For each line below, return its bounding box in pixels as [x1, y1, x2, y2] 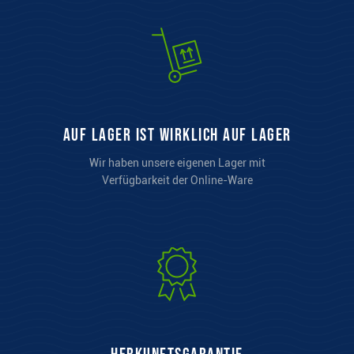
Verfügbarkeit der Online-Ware [101, 173, 253, 186]
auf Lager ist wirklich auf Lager [62, 124, 292, 146]
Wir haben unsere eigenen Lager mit [88, 156, 265, 169]
